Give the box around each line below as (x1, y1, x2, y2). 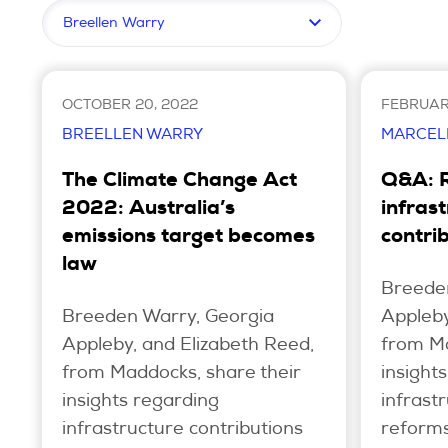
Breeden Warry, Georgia (62, 308, 274, 327)
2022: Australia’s (62, 199, 235, 220)
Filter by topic (41, 2, 158, 21)
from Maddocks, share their (62, 364, 301, 383)
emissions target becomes (62, 227, 315, 248)
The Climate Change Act (62, 171, 297, 192)
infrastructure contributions (62, 420, 303, 439)
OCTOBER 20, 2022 (62, 98, 198, 113)
